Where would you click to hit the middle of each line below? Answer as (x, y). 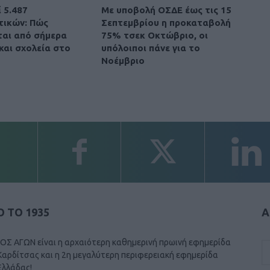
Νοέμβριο (123, 60)
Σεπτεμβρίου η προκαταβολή (166, 22)
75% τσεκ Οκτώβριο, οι (155, 35)
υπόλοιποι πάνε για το (151, 48)
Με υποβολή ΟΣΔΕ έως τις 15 (166, 10)
